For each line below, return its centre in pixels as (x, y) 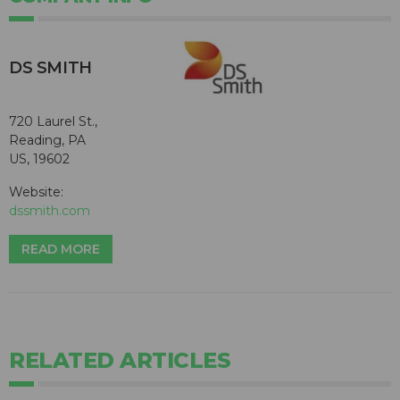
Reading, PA (47, 140)
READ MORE (61, 249)
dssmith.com (50, 210)
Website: (36, 192)
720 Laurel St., (53, 121)
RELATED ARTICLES (120, 360)
